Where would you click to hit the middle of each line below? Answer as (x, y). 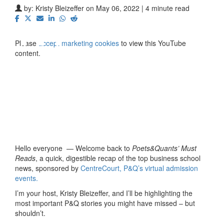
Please (27, 43)
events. (26, 178)
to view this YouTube (152, 43)
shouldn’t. (30, 213)
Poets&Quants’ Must (164, 148)
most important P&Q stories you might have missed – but (105, 203)
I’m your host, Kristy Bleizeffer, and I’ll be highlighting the (104, 193)
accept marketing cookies (79, 43)
